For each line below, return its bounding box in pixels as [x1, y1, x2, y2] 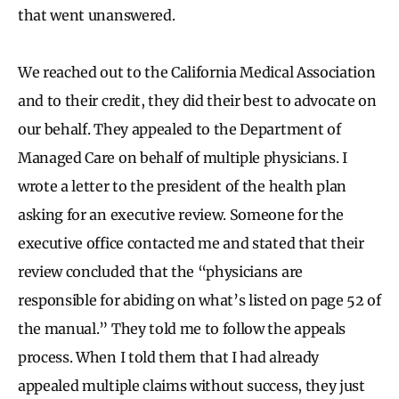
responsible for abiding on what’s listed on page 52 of [18, 290, 381, 309]
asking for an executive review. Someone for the [18, 205, 344, 224]
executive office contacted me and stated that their [18, 233, 364, 252]
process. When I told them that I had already [18, 347, 319, 366]
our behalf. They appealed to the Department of [18, 119, 341, 138]
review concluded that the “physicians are [18, 262, 303, 281]
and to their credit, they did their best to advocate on [18, 91, 377, 110]
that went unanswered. [18, 5, 175, 24]
